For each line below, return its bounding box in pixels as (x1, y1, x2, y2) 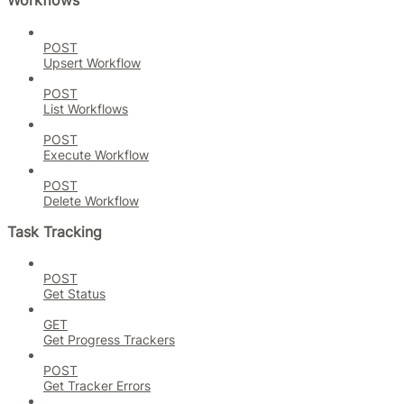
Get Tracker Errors (43, 378, 151, 394)
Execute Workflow (43, 146, 149, 162)
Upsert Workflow (43, 54, 141, 70)
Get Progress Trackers (43, 332, 175, 348)
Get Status (43, 286, 106, 302)
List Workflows (43, 100, 128, 116)
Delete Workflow (43, 192, 139, 208)
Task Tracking (7, 222, 102, 241)
